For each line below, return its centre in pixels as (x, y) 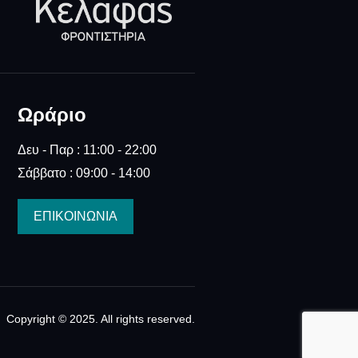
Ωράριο (52, 114)
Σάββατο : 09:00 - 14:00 (84, 173)
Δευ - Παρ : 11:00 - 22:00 (87, 149)
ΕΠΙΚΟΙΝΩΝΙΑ (75, 216)
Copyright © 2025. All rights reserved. (101, 318)
